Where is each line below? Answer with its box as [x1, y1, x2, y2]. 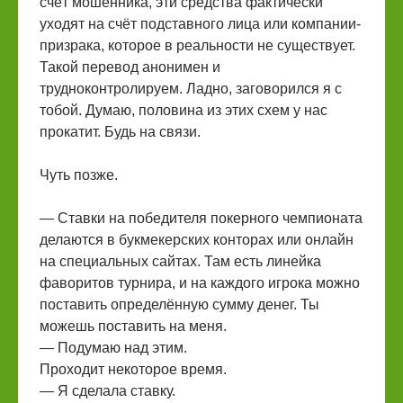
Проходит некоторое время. [40, 362, 227, 377]
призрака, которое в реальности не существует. [40, 38, 355, 53]
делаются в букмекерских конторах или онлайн [40, 232, 354, 247]
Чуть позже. [40, 167, 118, 183]
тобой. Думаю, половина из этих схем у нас [40, 103, 327, 118]
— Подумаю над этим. [40, 340, 187, 355]
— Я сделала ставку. [40, 383, 175, 399]
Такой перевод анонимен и [40, 59, 220, 75]
